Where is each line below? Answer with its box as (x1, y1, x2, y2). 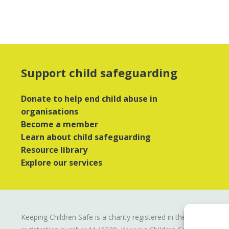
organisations (20, 106, 78, 117)
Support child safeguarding (20, 65, 177, 80)
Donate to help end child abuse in (20, 93, 157, 104)
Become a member (20, 119, 98, 130)
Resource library (20, 144, 87, 155)
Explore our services (20, 157, 102, 168)
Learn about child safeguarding (20, 131, 151, 143)
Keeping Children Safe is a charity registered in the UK (20, 212, 198, 222)
